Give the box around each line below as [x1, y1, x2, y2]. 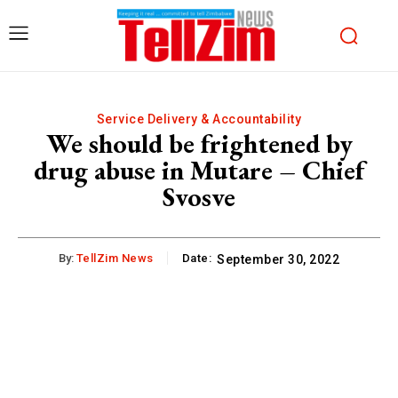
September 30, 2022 [217, 251, 340, 267]
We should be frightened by [45, 125, 353, 161]
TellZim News [76, 251, 154, 265]
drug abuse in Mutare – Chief [34, 152, 364, 187]
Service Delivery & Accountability [96, 111, 302, 126]
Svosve [163, 179, 235, 214]
